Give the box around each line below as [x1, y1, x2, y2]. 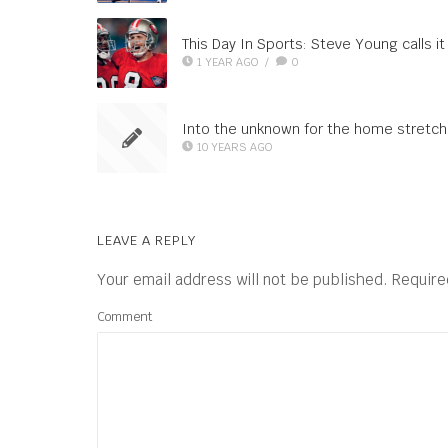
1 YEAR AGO [197, 54, 259, 69]
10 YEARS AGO [197, 139, 273, 154]
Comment [97, 308, 152, 325]
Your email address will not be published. [97, 270, 388, 289]
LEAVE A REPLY [97, 232, 196, 249]
